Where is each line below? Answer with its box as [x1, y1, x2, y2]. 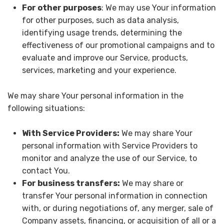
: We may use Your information [101, 3, 216, 13]
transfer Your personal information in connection [21, 191, 207, 201]
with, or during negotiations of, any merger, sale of [21, 203, 213, 213]
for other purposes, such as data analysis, [21, 15, 179, 25]
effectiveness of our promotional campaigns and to [21, 40, 214, 50]
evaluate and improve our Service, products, [21, 53, 188, 63]
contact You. [21, 166, 70, 176]
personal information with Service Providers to [21, 141, 197, 151]
